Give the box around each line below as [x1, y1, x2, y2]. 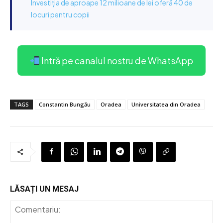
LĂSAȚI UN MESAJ [10, 184, 79, 194]
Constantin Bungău [39, 100, 91, 108]
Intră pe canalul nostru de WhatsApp [40, 54, 194, 66]
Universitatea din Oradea [131, 100, 201, 108]
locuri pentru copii [31, 9, 90, 19]
